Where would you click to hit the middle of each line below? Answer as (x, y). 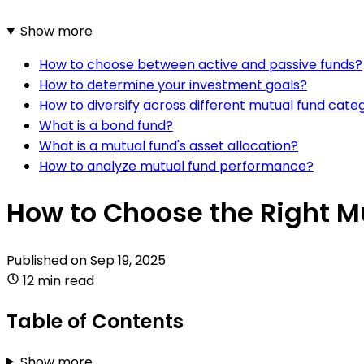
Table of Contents (95, 321)
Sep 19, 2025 (128, 260)
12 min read (58, 280)
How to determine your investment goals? (173, 84)
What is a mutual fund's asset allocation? (169, 145)
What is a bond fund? (106, 125)
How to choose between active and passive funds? (201, 64)
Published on (48, 260)
